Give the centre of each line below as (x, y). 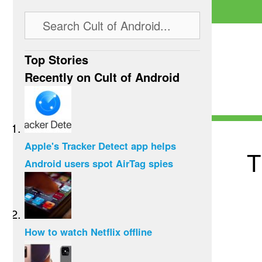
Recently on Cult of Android (102, 77)
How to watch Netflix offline (88, 232)
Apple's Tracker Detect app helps (100, 146)
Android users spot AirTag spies (99, 163)
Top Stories (56, 59)
